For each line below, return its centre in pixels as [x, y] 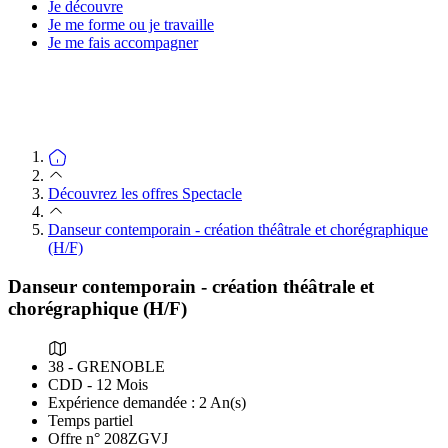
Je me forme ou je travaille [131, 24]
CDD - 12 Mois [98, 384]
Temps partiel [90, 420]
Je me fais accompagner [123, 42]
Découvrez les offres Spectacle [145, 194]
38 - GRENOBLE [106, 366]
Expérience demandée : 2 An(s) [147, 402]
